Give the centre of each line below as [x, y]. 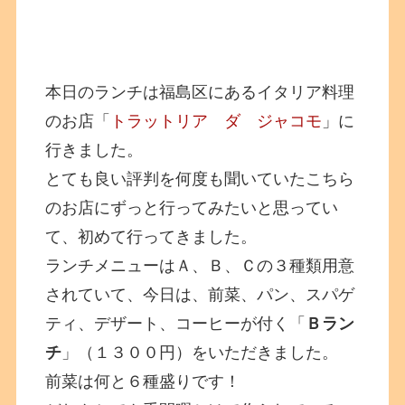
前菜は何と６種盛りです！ [143, 381]
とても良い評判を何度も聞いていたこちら [200, 179]
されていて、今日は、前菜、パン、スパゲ [200, 294]
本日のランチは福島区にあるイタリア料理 [200, 92]
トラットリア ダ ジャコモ [217, 121]
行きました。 [94, 150]
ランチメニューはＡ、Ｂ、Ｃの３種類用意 [200, 265]
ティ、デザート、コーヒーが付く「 [176, 323]
